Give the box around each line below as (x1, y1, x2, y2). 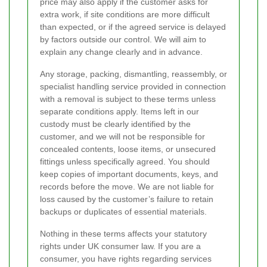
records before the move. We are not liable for (40, 181, 214, 191)
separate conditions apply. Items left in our (40, 106, 199, 116)
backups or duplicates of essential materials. (40, 206, 207, 216)
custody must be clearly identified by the (40, 119, 191, 129)
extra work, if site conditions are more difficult (40, 9, 210, 19)
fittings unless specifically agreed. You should (40, 156, 210, 166)
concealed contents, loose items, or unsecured (40, 144, 216, 154)
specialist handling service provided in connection (40, 81, 226, 91)
